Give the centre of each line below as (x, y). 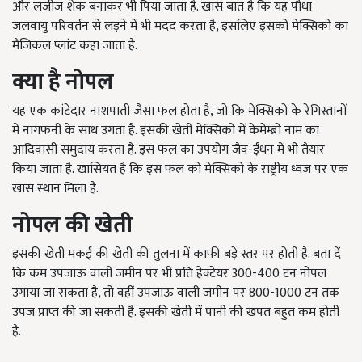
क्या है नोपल (63, 82)
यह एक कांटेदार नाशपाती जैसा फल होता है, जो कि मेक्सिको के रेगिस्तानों (179, 111)
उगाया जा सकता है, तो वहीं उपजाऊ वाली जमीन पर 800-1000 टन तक (176, 293)
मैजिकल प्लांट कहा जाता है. (75, 46)
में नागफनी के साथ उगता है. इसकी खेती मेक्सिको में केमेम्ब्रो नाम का (166, 130)
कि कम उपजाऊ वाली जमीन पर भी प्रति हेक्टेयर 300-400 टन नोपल (169, 274)
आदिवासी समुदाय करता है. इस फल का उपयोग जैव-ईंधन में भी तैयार (168, 150)
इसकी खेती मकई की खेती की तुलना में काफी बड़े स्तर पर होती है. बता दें (177, 254)
